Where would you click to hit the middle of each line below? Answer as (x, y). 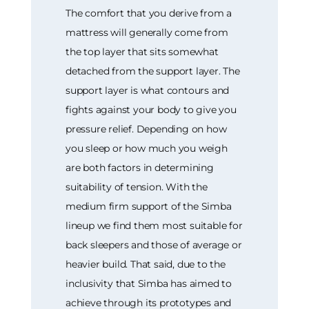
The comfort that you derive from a (149, 13)
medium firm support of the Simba (149, 206)
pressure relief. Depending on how (146, 129)
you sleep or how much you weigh (147, 148)
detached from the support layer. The (153, 71)
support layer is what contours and (148, 90)
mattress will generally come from (147, 32)
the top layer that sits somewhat (142, 51)
